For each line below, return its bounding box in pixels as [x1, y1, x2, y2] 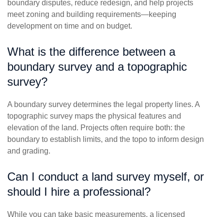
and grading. [7, 147, 50, 155]
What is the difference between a [7, 45, 175, 59]
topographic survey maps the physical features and [7, 112, 181, 121]
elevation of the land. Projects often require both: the [7, 124, 185, 132]
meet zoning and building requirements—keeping [7, 10, 176, 19]
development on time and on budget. [7, 22, 132, 31]
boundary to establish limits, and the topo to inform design [7, 135, 204, 144]
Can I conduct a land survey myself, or [7, 170, 204, 184]
